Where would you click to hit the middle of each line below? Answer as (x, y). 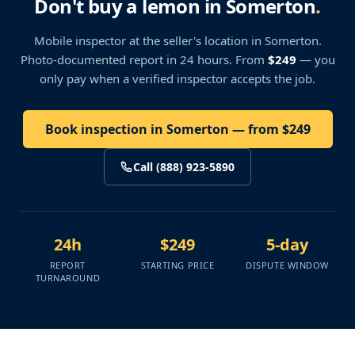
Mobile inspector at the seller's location (141, 40)
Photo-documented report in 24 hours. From (144, 59)
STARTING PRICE (177, 265)
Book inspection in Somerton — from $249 (177, 129)
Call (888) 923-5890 (184, 167)
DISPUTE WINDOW (287, 265)
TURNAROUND (68, 278)
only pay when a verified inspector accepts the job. (177, 78)
